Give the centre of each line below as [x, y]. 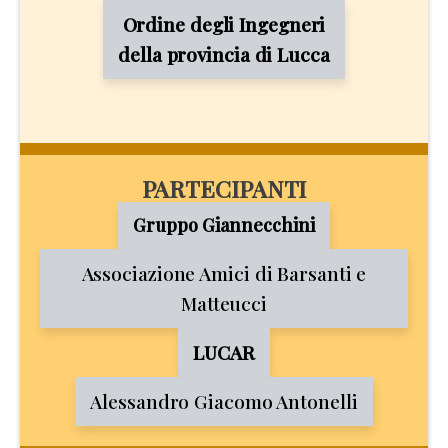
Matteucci [224, 303]
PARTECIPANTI [224, 188]
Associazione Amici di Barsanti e [224, 273]
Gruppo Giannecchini [224, 225]
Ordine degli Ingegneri [224, 24]
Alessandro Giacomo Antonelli [224, 401]
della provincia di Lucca [224, 54]
